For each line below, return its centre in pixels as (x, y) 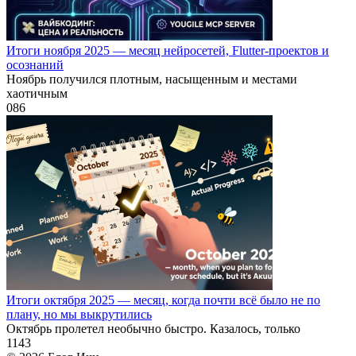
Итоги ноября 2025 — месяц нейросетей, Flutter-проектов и (168, 50)
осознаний (35, 64)
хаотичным (37, 93)
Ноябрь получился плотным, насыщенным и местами (152, 79)
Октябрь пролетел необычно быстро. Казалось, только (153, 328)
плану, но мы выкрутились (79, 314)
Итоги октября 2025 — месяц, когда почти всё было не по (163, 300)
